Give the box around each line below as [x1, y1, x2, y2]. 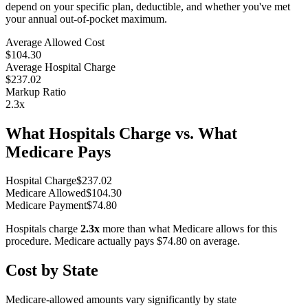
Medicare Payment [5, 199, 87, 212]
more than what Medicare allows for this [100, 223, 277, 235]
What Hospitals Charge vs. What [5, 124, 237, 142]
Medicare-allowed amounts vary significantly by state [5, 294, 236, 306]
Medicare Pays [5, 142, 111, 161]
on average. [187, 235, 240, 247]
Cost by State [5, 261, 98, 280]
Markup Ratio [5, 85, 66, 98]
